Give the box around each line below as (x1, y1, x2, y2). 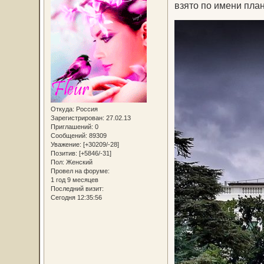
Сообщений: (50, 131, 87, 139)
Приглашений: (50, 123, 93, 130)
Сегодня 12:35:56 (50, 193, 102, 201)
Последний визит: (50, 184, 104, 192)
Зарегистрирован (50, 114, 103, 121)
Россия (74, 105, 98, 113)
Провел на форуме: (50, 167, 110, 174)
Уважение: (50, 140, 81, 148)
